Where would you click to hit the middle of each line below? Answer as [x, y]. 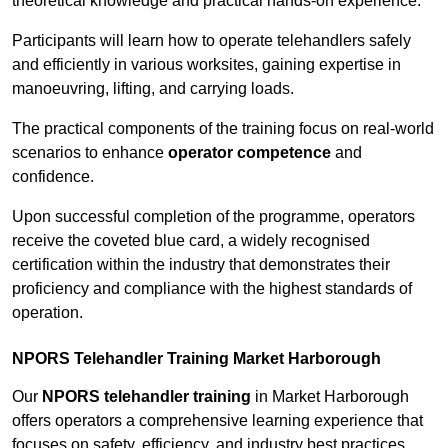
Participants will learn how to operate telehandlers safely [211, 41]
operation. [47, 313]
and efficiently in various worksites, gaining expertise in [206, 65]
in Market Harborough [330, 397]
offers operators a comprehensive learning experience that [217, 421]
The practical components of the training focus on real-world [223, 129]
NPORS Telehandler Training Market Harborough [196, 359]
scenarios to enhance [90, 153]
